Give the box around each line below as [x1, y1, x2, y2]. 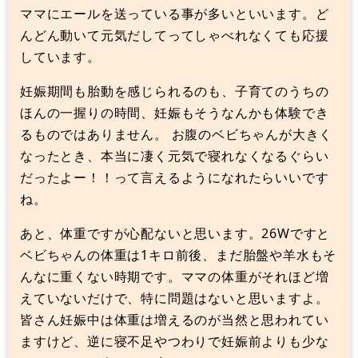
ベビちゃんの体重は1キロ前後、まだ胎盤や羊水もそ [20, 245, 337, 264]
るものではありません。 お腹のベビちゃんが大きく [20, 125, 333, 143]
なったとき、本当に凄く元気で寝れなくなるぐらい [20, 146, 329, 165]
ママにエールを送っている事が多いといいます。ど [20, 4, 329, 22]
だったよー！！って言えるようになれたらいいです [20, 168, 329, 186]
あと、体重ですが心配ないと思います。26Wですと [20, 224, 331, 242]
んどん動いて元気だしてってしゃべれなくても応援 [20, 26, 329, 44]
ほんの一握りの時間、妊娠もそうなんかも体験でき [20, 103, 329, 121]
